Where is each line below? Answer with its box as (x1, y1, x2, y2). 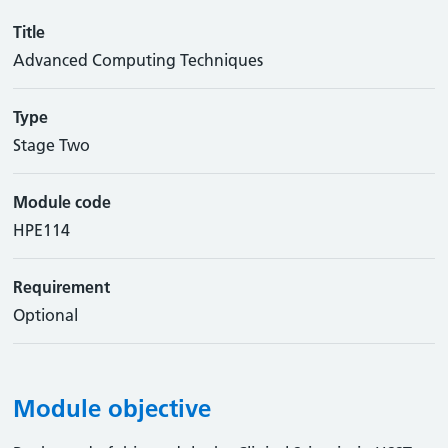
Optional (13, 305, 79, 325)
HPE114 (13, 220, 71, 240)
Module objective (13, 394, 212, 423)
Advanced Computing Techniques (13, 50, 264, 70)
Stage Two (13, 135, 91, 155)
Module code (13, 192, 112, 212)
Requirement (13, 277, 111, 297)
